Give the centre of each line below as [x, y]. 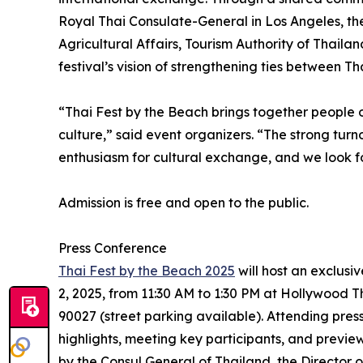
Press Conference [113, 248]
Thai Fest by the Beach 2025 [147, 271]
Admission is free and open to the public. [184, 203]
